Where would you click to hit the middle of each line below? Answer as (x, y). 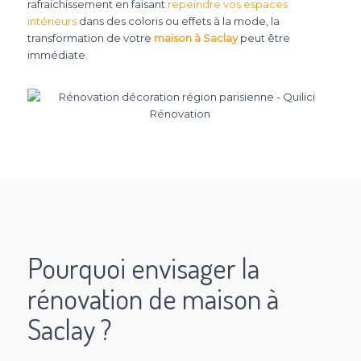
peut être (263, 38)
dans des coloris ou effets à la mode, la (178, 21)
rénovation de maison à (153, 299)
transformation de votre (90, 38)
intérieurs (52, 21)
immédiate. (57, 55)
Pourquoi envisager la (143, 268)
